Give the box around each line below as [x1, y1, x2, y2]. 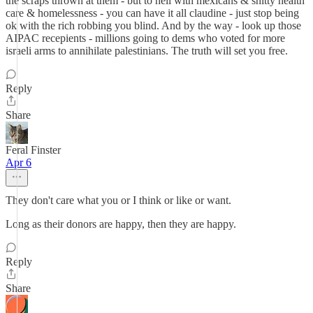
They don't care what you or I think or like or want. [6, 194, 231, 206]
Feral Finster [6, 144, 61, 156]
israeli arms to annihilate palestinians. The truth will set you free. [6, 45, 288, 57]
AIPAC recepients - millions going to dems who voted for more [6, 32, 285, 44]
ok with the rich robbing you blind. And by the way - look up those [6, 20, 301, 31]
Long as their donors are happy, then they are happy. [6, 218, 236, 230]
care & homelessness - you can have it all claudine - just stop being [6, 7, 299, 19]
